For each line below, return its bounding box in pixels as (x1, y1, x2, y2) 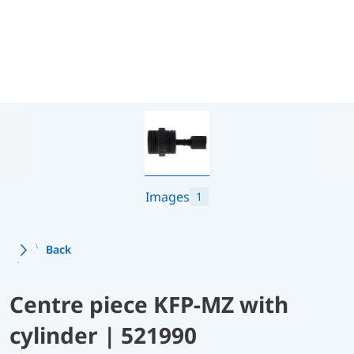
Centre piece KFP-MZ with (9, 288, 288, 319)
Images (145, 187, 190, 205)
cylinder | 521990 (9, 319, 197, 350)
